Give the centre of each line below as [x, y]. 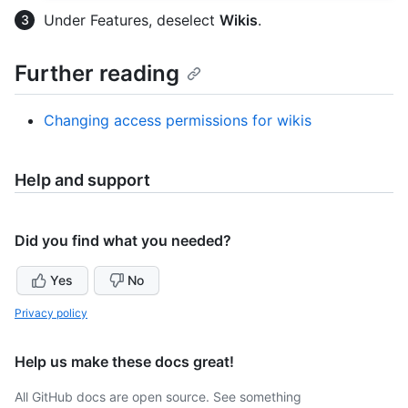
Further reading [97, 73]
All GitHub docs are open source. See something [158, 397]
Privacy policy [51, 313]
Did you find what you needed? [123, 241]
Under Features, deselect [132, 20]
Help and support [82, 180]
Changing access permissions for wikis [178, 121]
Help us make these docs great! [124, 362]
